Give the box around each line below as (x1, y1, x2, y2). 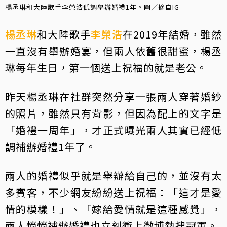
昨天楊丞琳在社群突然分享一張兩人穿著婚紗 (5, 89, 222, 104)
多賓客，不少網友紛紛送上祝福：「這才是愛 (5, 184, 222, 200)
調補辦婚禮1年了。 (5, 139, 96, 154)
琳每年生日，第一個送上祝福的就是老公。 (5, 60, 207, 75)
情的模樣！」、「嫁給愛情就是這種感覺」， (5, 201, 222, 216)
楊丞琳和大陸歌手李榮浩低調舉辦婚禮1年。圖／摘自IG (5, 2, 179, 12)
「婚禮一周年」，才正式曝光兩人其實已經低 (5, 122, 222, 137)
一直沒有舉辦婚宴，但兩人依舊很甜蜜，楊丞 (5, 43, 222, 58)
